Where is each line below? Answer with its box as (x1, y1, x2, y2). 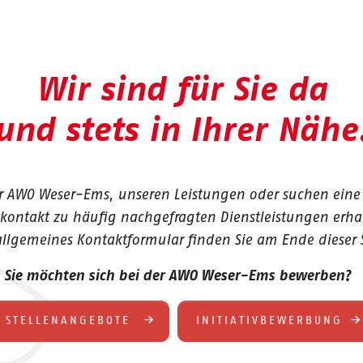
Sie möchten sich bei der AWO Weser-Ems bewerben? (4, 269, 359, 284)
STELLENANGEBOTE (6, 315, 136, 327)
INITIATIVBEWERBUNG (196, 315, 343, 327)
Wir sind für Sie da (36, 74, 327, 108)
